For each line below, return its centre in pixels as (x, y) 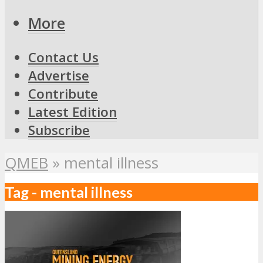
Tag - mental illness (69, 192)
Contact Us (63, 58)
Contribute (63, 94)
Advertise (59, 76)
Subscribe (59, 130)
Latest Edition (73, 112)
